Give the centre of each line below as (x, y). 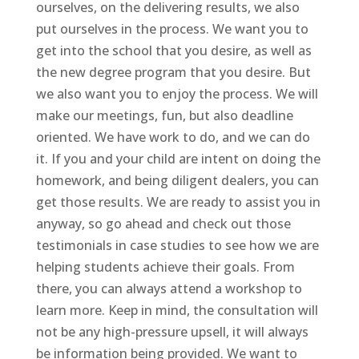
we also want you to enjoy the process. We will (177, 93)
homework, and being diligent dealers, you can (177, 180)
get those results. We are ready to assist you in (178, 202)
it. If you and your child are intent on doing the (178, 158)
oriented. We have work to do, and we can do (173, 137)
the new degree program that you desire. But (173, 72)
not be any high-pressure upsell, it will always (172, 331)
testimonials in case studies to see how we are (177, 245)
